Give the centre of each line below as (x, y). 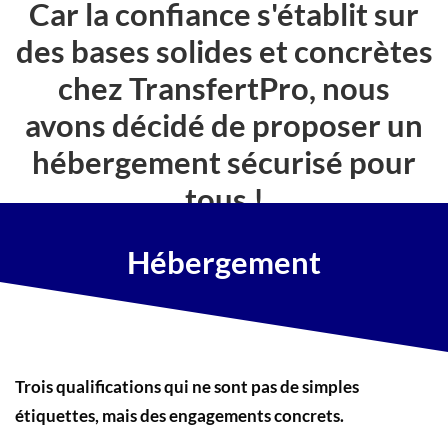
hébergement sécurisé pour (224, 161)
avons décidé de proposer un (224, 124)
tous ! (224, 198)
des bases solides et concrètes (224, 50)
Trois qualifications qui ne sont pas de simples (187, 386)
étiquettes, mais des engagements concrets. (179, 415)
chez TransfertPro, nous (224, 87)
